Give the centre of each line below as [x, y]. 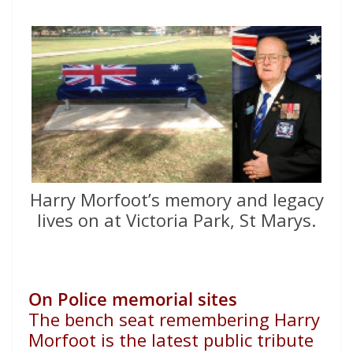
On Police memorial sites [133, 299]
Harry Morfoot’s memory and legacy [176, 200]
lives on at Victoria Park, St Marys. [176, 220]
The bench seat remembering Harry [174, 320]
